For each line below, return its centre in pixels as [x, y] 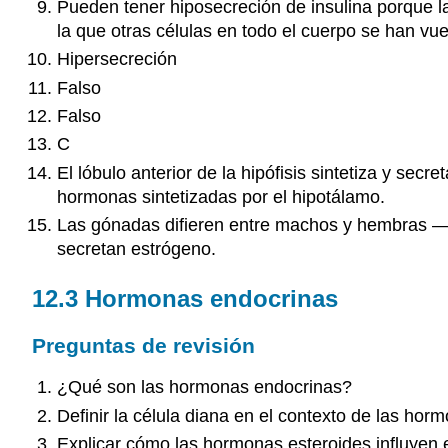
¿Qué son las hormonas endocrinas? [204, 387]
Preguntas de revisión [143, 345]
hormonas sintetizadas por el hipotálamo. [220, 196]
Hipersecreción [116, 59]
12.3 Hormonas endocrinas [185, 299]
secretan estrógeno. [136, 249]
